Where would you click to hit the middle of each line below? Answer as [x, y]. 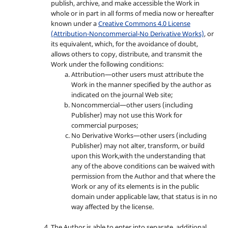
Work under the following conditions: [107, 64]
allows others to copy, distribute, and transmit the [126, 54]
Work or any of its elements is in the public [135, 186]
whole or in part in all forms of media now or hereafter [132, 13]
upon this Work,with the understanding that [138, 155]
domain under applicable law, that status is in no [144, 196]
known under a [74, 23]
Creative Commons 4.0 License [144, 23]
